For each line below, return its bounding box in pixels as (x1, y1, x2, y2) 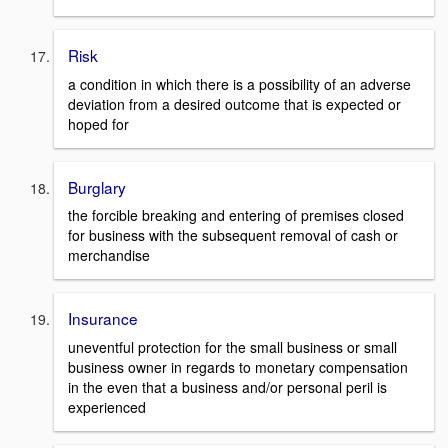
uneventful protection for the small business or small (68, 337, 397, 358)
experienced (68, 397, 146, 418)
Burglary (68, 175, 126, 198)
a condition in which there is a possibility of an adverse (68, 73, 411, 94)
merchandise (68, 245, 150, 266)
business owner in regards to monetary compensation (68, 357, 408, 378)
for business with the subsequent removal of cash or (68, 225, 398, 246)
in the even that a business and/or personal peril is (68, 377, 387, 398)
